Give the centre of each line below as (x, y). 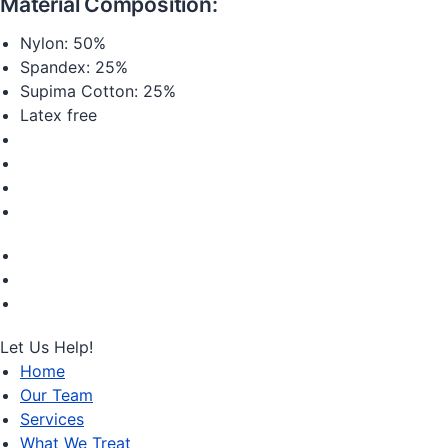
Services (52, 419)
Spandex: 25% (74, 67)
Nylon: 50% (63, 43)
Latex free (58, 115)
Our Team (56, 395)
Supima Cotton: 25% (98, 91)
